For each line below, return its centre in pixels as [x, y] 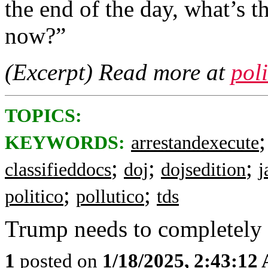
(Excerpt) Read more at [118, 72]
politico [34, 197]
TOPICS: [43, 116]
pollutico [110, 197]
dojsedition [203, 170]
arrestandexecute [195, 143]
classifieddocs [58, 170]
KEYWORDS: [65, 143]
